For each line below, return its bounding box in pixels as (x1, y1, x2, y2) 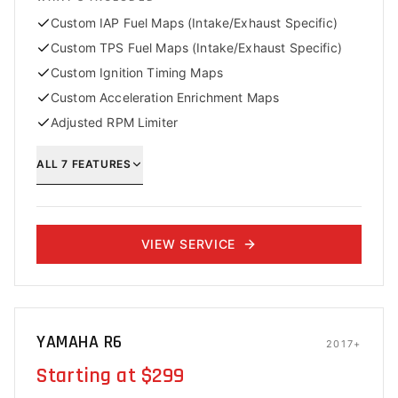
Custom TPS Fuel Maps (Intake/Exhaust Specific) (51, 40, 342, 55)
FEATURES (68, 156, 131, 171)
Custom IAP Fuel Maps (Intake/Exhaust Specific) (51, 15, 338, 30)
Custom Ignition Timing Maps (51, 65, 224, 80)
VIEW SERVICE (140, 236, 236, 251)
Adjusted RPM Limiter (51, 115, 178, 130)
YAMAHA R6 (36, 330, 123, 354)
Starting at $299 (36, 362, 185, 389)
